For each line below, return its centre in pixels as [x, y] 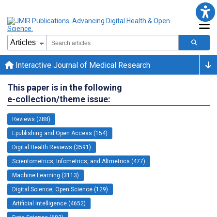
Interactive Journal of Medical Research [82, 65]
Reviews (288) [31, 119]
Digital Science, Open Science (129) [60, 189]
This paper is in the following [65, 87]
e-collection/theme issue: [59, 99]
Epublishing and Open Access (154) [60, 133]
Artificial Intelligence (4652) [49, 203]
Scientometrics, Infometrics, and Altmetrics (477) [79, 161]
